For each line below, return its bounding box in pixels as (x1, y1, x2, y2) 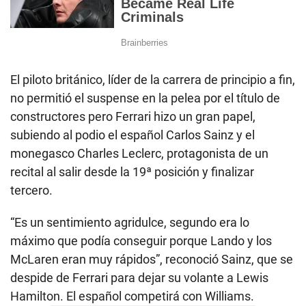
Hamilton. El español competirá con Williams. (10, 289, 254, 304)
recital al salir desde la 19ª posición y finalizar (10, 165, 254, 180)
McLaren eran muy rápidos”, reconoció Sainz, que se (10, 252, 293, 267)
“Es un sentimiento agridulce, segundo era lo (10, 215, 249, 230)
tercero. (10, 183, 53, 198)
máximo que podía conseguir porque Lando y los (10, 234, 272, 249)
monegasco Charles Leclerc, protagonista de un (10, 146, 268, 161)
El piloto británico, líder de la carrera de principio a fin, (10, 72, 295, 87)
